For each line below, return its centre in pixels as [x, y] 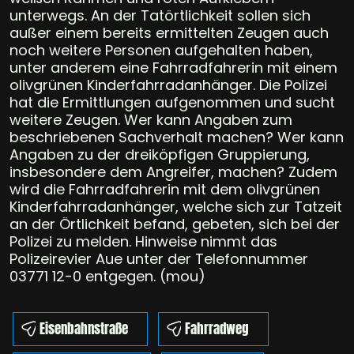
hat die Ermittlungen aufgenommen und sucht [172, 102]
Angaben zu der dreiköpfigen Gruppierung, [160, 154]
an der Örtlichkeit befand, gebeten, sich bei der [175, 224]
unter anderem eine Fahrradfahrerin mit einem [173, 67]
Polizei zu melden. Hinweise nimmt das [143, 241]
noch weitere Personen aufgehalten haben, [161, 50]
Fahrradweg [217, 328]
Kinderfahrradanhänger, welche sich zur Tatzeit [176, 206]
